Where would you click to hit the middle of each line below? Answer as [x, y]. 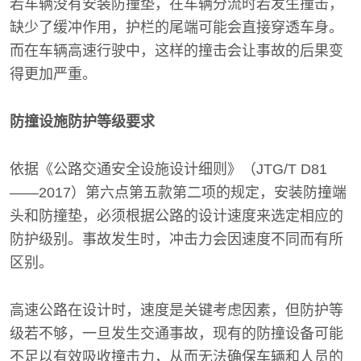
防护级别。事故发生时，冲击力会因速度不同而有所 [176, 239]
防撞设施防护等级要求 [82, 121]
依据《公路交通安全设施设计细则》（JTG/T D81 [168, 169]
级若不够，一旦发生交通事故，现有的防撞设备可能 [176, 333]
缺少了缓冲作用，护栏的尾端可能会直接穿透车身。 [176, 27]
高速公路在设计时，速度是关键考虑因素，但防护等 [176, 310]
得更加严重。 [53, 74]
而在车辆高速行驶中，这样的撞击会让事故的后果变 [176, 50]
